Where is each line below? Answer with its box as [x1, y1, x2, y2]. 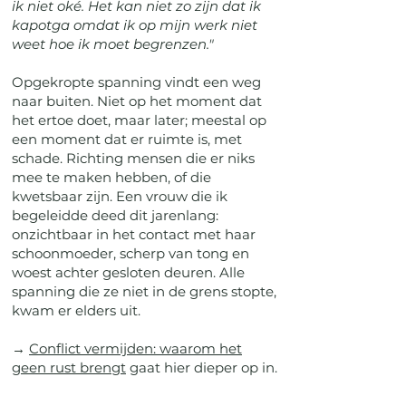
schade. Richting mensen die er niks [12, 150, 255, 167]
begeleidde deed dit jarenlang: [12, 207, 218, 224]
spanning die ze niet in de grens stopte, [12, 283, 276, 300]
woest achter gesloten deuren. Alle [12, 264, 245, 281]
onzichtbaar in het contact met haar [12, 226, 256, 243]
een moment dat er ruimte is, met [12, 130, 242, 148]
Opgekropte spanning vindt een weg [12, 73, 261, 91]
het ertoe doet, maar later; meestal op [12, 111, 266, 129]
